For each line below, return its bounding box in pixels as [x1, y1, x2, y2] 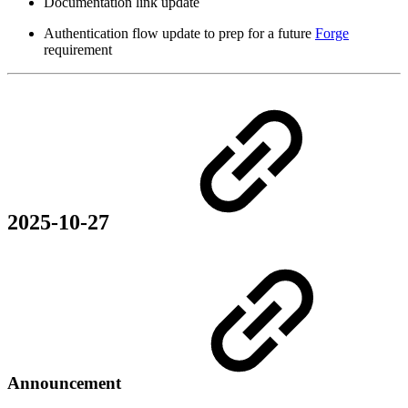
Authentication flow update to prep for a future [44, 25, 315, 41]
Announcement [7, 373, 126, 393]
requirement [44, 41, 112, 57]
